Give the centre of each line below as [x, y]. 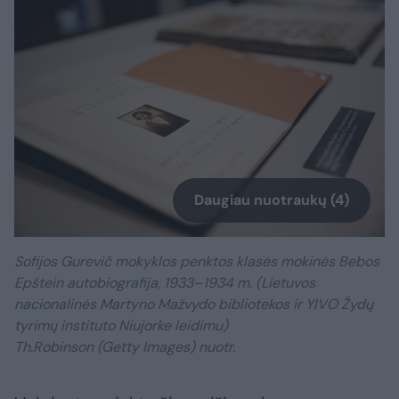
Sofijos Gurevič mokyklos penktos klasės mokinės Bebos [197, 261]
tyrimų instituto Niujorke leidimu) [121, 325]
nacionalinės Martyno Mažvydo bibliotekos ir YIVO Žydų [194, 304]
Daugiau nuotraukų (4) [272, 199]
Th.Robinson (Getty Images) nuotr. [125, 346]
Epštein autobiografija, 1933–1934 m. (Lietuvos [165, 282]
